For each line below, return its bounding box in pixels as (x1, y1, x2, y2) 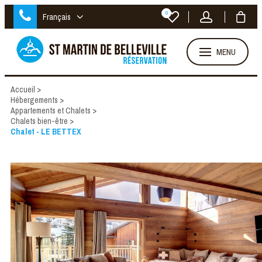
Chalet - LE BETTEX (11, 126, 81, 137)
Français (43, 11, 71, 22)
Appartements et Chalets (11, 105, 91, 116)
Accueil (11, 84, 35, 95)
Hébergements (11, 95, 58, 105)
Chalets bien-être (11, 116, 68, 126)
